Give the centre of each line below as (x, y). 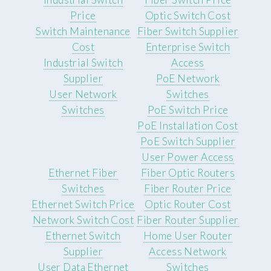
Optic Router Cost (188, 204)
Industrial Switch (83, 62)
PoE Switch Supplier (188, 141)
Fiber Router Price (188, 188)
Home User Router (188, 235)
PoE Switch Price (188, 109)
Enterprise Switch (188, 47)
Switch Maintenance (83, 31)
